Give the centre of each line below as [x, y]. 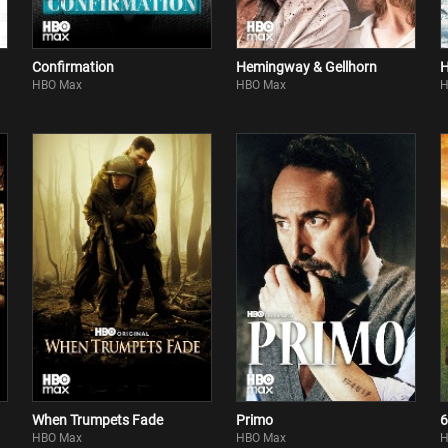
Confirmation [73, 67]
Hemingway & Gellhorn [306, 67]
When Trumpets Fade [97, 420]
